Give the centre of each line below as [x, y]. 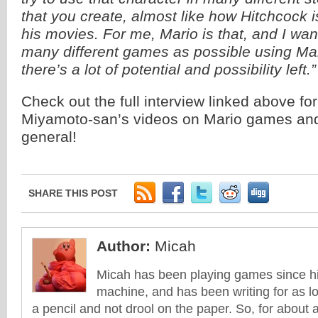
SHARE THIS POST [73, 193]
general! [49, 137]
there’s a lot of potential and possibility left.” [169, 69]
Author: [124, 246]
